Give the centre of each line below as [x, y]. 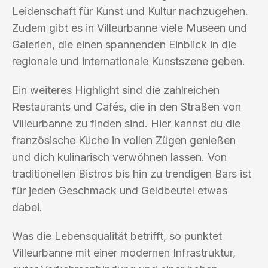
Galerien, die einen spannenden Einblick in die [124, 44]
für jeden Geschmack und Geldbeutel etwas [120, 190]
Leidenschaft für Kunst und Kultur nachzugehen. [130, 11]
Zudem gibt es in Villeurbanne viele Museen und [130, 28]
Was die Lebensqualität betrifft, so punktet [117, 236]
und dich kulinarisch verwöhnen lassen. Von [119, 157]
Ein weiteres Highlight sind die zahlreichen [116, 90]
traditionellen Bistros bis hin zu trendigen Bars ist [132, 173]
